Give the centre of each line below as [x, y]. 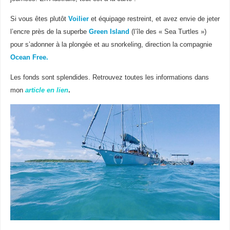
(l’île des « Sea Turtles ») [168, 32]
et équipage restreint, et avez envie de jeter [155, 19]
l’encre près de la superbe [49, 32]
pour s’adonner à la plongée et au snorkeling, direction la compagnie [111, 45]
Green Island [109, 32]
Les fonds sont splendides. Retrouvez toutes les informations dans [109, 78]
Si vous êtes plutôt [38, 19]
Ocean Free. [30, 58]
